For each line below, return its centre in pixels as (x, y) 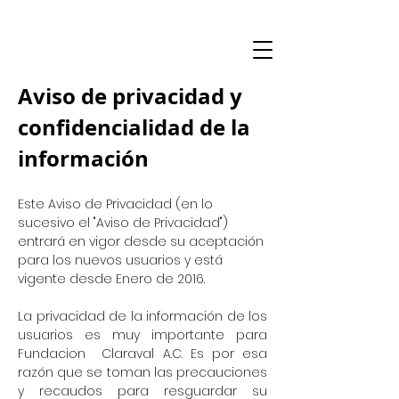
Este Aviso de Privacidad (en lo (115, 204)
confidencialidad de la (134, 127)
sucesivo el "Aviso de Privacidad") (123, 223)
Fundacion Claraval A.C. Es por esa (142, 354)
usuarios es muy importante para (142, 335)
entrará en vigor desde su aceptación (141, 241)
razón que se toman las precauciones (142, 372)
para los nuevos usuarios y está (120, 260)
